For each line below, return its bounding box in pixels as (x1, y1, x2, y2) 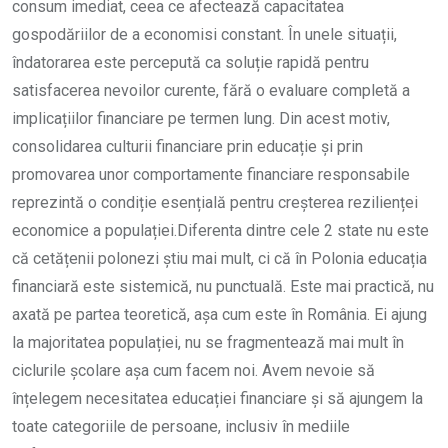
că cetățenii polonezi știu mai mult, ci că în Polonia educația (12, 248, 427, 268)
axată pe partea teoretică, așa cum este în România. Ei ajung (12, 304, 427, 324)
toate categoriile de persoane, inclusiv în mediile (12, 416, 350, 436)
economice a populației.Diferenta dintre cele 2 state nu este (12, 220, 429, 240)
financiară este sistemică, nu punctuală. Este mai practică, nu (12, 276, 434, 296)
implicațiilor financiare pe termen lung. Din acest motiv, (12, 108, 390, 128)
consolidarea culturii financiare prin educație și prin (12, 136, 363, 156)
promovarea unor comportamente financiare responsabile (12, 164, 410, 184)
